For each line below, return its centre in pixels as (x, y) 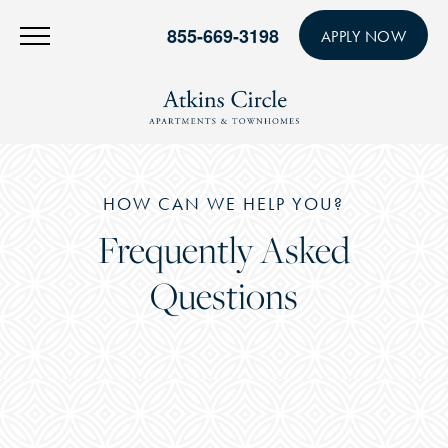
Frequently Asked (223, 250)
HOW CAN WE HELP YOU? (224, 204)
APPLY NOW (363, 36)
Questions (223, 296)
